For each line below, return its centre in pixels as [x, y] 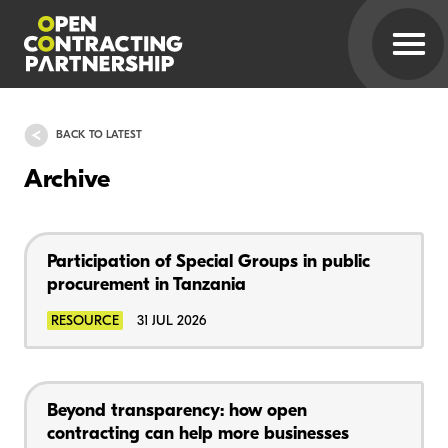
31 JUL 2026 [171, 321]
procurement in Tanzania [146, 285]
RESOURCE [85, 321]
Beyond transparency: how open [177, 411]
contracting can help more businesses [198, 434]
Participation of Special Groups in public [208, 262]
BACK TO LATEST [99, 135]
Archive [67, 181]
